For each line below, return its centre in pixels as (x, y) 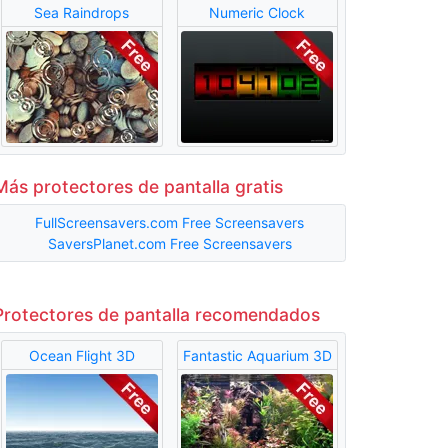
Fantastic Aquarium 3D (257, 355)
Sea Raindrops (82, 12)
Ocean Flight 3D (81, 355)
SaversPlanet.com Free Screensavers (169, 244)
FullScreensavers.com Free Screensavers (169, 223)
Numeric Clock (257, 12)
